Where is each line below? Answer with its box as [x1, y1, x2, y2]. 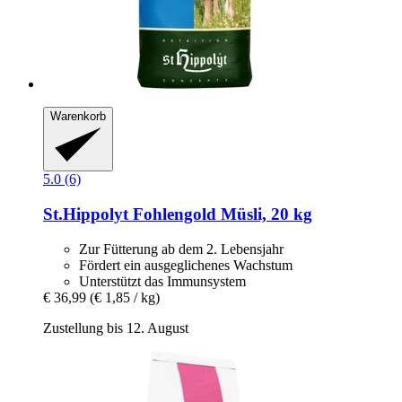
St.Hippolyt [43, 205, 128, 224]
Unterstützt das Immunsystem [79, 273, 246, 289]
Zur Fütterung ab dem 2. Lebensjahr [79, 240, 284, 257]
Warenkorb [50, 109, 106, 123]
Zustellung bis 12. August [43, 319, 188, 336]
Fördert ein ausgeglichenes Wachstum [79, 257, 293, 273]
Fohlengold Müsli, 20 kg [128, 205, 312, 224]
